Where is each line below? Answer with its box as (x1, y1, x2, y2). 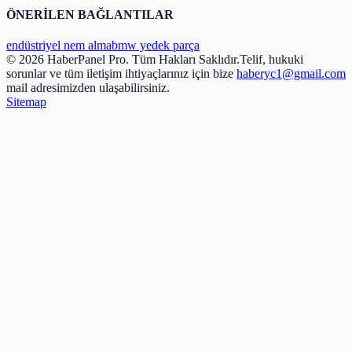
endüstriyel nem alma (6, 38, 112, 53)
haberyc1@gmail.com (236, 67, 346, 81)
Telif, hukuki (240, 53, 303, 67)
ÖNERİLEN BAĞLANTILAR (6, 8, 174, 22)
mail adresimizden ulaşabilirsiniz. (6, 81, 170, 95)
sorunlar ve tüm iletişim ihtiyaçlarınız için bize (6, 67, 236, 81)
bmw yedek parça (112, 38, 200, 53)
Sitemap (6, 95, 46, 109)
